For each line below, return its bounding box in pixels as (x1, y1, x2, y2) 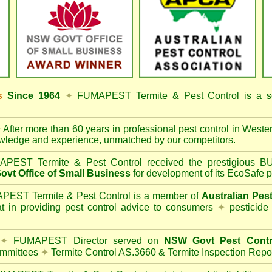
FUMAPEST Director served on (8, 236, 165, 246)
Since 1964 (7, 90, 60, 101)
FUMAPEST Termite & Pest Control (77, 90, 240, 101)
